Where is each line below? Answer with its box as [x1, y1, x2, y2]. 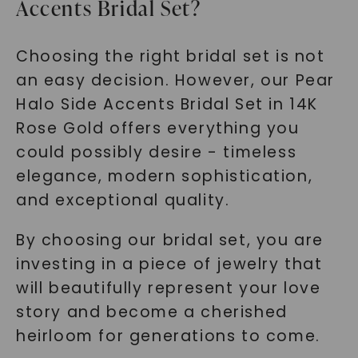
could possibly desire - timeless [15, 141, 297, 163]
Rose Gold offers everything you [15, 117, 300, 139]
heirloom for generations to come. [15, 325, 320, 347]
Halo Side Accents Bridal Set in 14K [15, 93, 318, 115]
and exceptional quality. [15, 189, 230, 211]
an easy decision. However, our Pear [15, 70, 335, 91]
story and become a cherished [15, 301, 288, 323]
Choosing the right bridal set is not [15, 46, 325, 67]
